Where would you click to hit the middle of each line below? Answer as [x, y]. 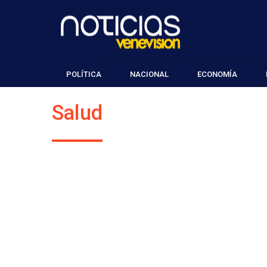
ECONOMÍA [217, 74]
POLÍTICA [84, 74]
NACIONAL [149, 74]
